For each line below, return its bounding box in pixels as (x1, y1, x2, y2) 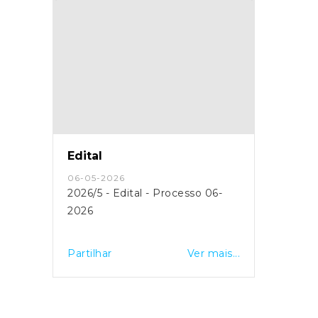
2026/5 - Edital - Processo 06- (67, 186, 222, 199)
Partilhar (67, 246, 112, 260)
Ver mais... (187, 246, 240, 260)
